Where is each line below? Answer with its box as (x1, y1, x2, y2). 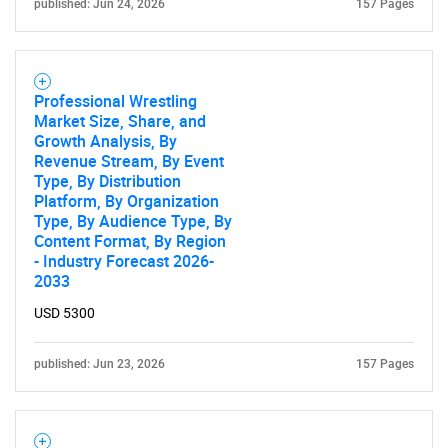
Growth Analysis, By (34, 130, 177, 152)
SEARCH (201, 306, 247, 323)
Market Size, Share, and (34, 110, 206, 132)
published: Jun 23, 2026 (34, 357, 165, 371)
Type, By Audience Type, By (34, 210, 232, 232)
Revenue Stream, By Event (34, 150, 224, 172)
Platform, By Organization (34, 190, 219, 212)
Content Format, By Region (34, 230, 226, 252)
